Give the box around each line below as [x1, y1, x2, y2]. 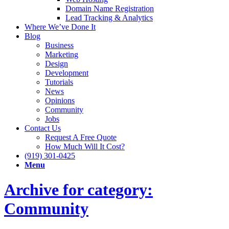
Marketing [45, 50, 78, 59]
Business [45, 41, 74, 50]
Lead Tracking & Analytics [65, 13, 153, 22]
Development [45, 68, 88, 77]
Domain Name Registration [65, 4, 154, 13]
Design [45, 59, 68, 68]
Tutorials [45, 78, 73, 86]
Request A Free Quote [45, 133, 117, 142]
